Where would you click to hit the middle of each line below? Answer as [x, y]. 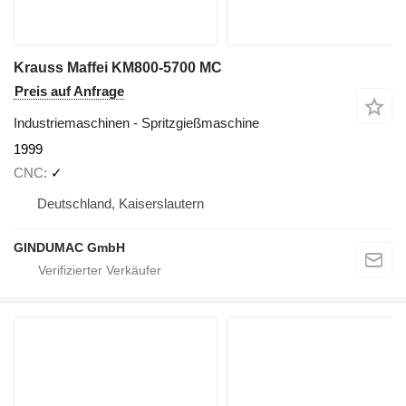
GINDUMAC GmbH [69, 248]
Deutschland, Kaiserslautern [121, 204]
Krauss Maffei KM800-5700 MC [118, 67]
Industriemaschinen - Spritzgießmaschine [136, 122]
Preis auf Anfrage [69, 91]
